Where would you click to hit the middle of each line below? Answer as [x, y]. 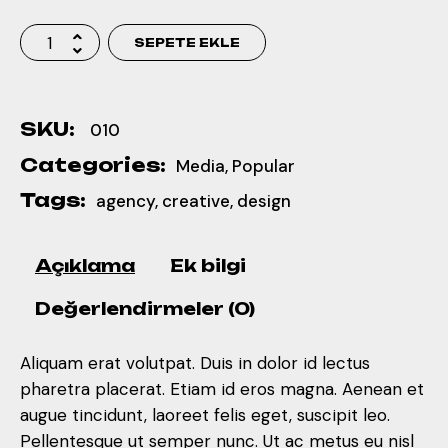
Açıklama [85, 265]
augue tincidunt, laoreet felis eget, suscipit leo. [205, 415]
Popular [263, 165]
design [264, 201]
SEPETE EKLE [187, 42]
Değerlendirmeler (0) [145, 308]
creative [196, 201]
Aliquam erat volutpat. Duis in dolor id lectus [195, 363]
